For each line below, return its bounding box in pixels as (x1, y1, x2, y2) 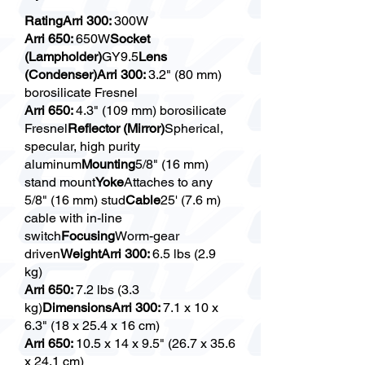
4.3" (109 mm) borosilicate (76, 103, 226, 118)
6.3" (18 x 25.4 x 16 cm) (24, 318, 160, 333)
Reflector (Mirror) (68, 121, 165, 136)
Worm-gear (115, 228, 179, 244)
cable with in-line (24, 210, 122, 226)
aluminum (24, 156, 81, 172)
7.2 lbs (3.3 (76, 282, 139, 297)
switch (24, 228, 61, 244)
